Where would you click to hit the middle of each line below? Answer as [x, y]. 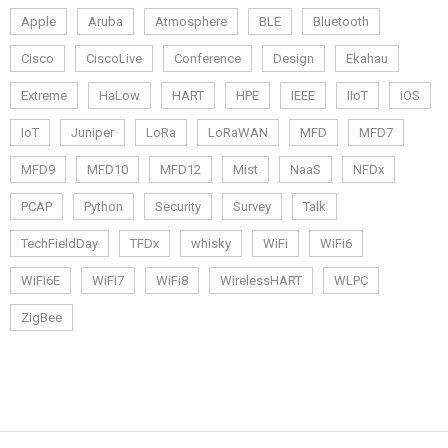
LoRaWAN [238, 132]
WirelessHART [261, 280]
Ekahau [367, 58]
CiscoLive [114, 58]
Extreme [44, 95]
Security [178, 206]
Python [103, 206]
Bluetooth [341, 21]
